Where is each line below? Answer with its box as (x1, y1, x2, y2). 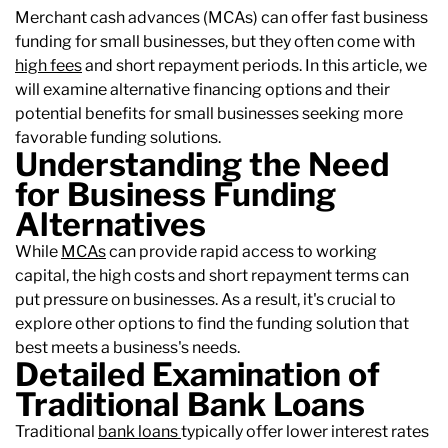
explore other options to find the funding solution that (15, 314, 409, 334)
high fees (15, 56, 82, 76)
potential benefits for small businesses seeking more (15, 104, 403, 124)
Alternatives (15, 205, 206, 245)
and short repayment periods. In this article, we (82, 56, 427, 76)
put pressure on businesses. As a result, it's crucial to (15, 290, 396, 310)
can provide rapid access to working (106, 242, 377, 262)
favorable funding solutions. (15, 128, 221, 148)
